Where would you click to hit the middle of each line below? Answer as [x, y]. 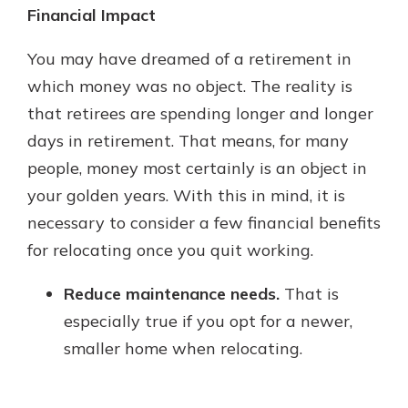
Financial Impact [92, 15]
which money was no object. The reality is [190, 86]
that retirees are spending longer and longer [200, 113]
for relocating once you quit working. [170, 250]
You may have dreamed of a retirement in [189, 59]
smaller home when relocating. [183, 348]
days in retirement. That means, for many [188, 141]
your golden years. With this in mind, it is [186, 195]
